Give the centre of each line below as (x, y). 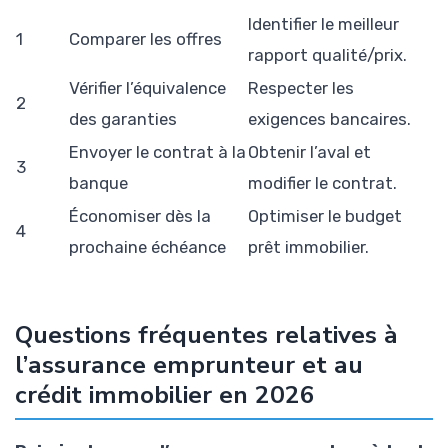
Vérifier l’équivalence (147, 87)
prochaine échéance (147, 246)
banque (98, 182)
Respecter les (301, 87)
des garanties (123, 118)
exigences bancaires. (329, 118)
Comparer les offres (145, 38)
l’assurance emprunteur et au (189, 364)
